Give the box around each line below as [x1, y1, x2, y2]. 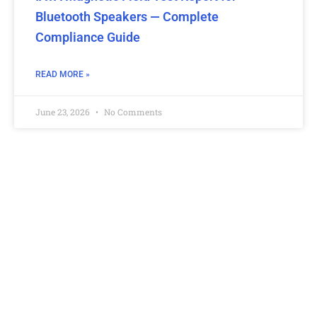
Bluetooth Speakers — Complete [35, 9, 219, 25]
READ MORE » [35, 69, 90, 80]
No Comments [102, 106, 162, 118]
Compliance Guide [35, 30, 140, 45]
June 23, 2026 [35, 106, 92, 118]
